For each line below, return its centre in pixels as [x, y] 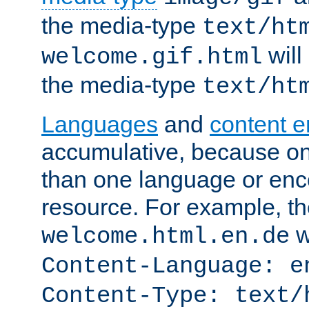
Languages [100, 124]
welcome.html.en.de [166, 236]
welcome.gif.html [152, 57]
